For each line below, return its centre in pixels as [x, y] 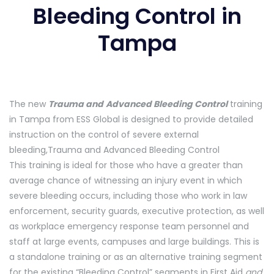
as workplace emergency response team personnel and [129, 226]
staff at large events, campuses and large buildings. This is [134, 241]
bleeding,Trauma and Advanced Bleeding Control [114, 150]
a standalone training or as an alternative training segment [136, 257]
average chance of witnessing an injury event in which [126, 180]
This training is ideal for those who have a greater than [126, 165]
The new [29, 104]
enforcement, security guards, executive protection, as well [137, 211]
